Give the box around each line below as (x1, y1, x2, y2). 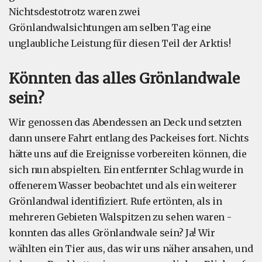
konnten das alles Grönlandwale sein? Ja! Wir (9, 227, 215, 239)
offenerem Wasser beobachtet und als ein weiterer (9, 180, 237, 191)
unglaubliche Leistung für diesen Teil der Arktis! (9, 37, 231, 49)
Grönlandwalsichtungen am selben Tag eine (9, 22, 212, 33)
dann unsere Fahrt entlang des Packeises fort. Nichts (9, 132, 249, 144)
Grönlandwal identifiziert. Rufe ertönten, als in (9, 195, 222, 207)
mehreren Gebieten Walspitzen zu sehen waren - (9, 211, 232, 223)
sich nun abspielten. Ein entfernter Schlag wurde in (9, 164, 243, 175)
